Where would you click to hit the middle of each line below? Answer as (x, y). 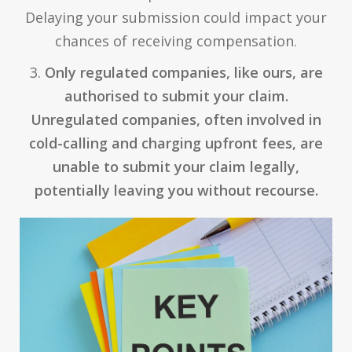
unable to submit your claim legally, (176, 167)
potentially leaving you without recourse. (176, 191)
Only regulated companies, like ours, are (183, 73)
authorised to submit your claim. (176, 96)
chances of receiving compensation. (176, 41)
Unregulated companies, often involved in (176, 120)
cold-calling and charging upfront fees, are (176, 143)
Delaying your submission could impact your (176, 18)
